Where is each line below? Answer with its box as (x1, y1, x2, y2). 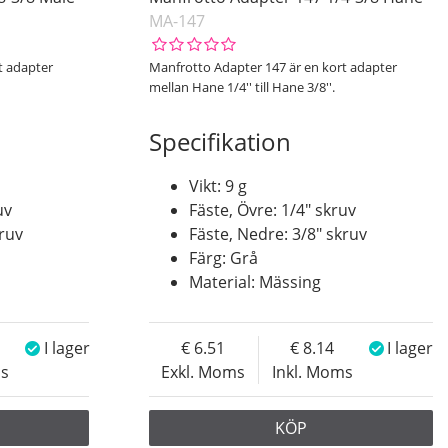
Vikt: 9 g (188, 174, 247, 197)
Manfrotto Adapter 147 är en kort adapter (148, 58, 397, 77)
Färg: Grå (188, 246, 258, 269)
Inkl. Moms (271, 360, 353, 383)
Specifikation (148, 124, 291, 158)
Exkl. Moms (161, 360, 246, 383)
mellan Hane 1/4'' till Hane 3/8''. (148, 78, 335, 97)
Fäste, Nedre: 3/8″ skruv (188, 222, 367, 245)
